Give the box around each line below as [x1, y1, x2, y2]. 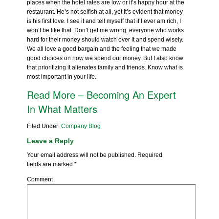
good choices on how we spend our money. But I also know [27, 55, 184, 62]
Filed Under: [27, 123, 62, 130]
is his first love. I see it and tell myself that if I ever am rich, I [27, 18, 181, 25]
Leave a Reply [27, 137, 74, 145]
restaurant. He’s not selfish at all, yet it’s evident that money [27, 8, 183, 16]
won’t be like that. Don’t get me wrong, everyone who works [27, 27, 184, 34]
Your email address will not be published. [27, 152, 136, 159]
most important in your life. [27, 73, 97, 81]
